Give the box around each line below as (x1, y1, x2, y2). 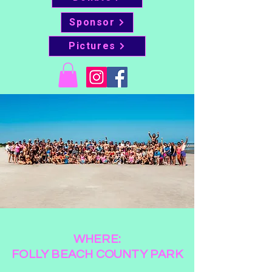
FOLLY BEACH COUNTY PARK (12, 248, 183, 260)
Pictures (69, 39, 116, 53)
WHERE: (73, 233, 121, 245)
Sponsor (69, 15, 115, 30)
